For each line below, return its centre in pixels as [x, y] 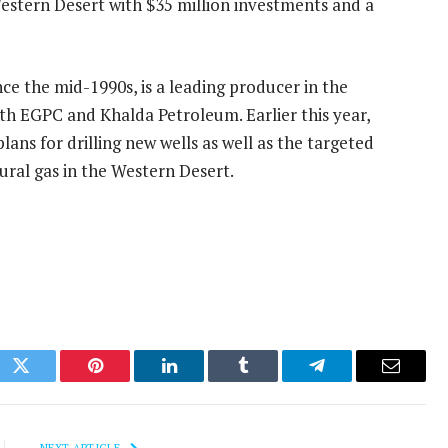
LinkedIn [200, 380]
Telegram [349, 380]
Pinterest [125, 380]
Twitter [45, 380]
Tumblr [268, 380]
